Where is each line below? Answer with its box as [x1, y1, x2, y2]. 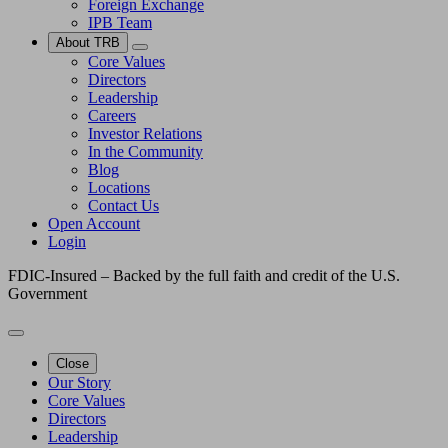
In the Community [88, 143, 203, 160]
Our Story [48, 374, 111, 391]
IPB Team [88, 14, 152, 31]
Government [8, 285, 87, 302]
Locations [88, 179, 150, 196]
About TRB [56, 35, 120, 50]
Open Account [48, 215, 140, 232]
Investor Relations [88, 125, 202, 142]
